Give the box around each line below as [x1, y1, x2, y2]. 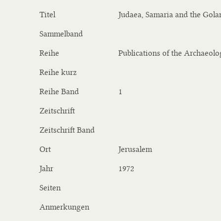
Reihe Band [39, 87, 79, 96]
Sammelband [39, 29, 83, 38]
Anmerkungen [39, 202, 89, 212]
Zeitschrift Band [39, 125, 95, 135]
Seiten [39, 183, 61, 192]
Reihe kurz [39, 68, 76, 77]
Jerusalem [118, 145, 152, 154]
